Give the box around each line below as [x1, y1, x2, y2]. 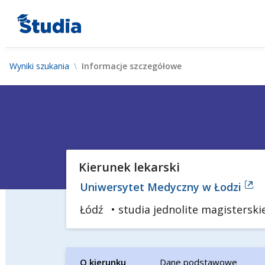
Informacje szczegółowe [82, 60, 182, 72]
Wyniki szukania [9, 60, 69, 72]
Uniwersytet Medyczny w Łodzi [80, 180, 244, 194]
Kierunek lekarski [78, 159, 180, 175]
